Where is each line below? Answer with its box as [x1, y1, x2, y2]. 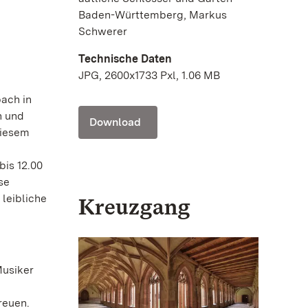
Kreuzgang [78, 192, 190, 220]
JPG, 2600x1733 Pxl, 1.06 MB [78, 68, 220, 82]
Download [89, 115, 141, 129]
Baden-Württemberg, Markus [78, 8, 227, 21]
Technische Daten [78, 52, 172, 65]
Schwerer [78, 24, 127, 38]
